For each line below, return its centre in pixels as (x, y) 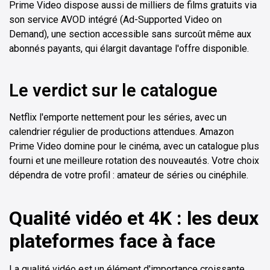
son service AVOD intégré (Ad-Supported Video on (115, 19)
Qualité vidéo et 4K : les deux (134, 218)
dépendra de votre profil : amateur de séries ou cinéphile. (129, 175)
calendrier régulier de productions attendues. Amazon (121, 131)
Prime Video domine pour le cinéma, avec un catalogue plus (134, 146)
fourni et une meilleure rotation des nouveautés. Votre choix (134, 160)
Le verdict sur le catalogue (113, 90)
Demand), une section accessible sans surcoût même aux (130, 34)
